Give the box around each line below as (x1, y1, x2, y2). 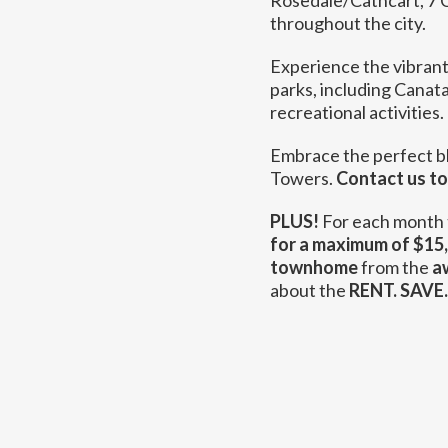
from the (357, 256, 432, 278)
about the (269, 279, 349, 301)
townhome (269, 256, 358, 278)
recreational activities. (269, 101, 444, 123)
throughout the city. (269, 12, 426, 34)
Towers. (269, 167, 336, 189)
